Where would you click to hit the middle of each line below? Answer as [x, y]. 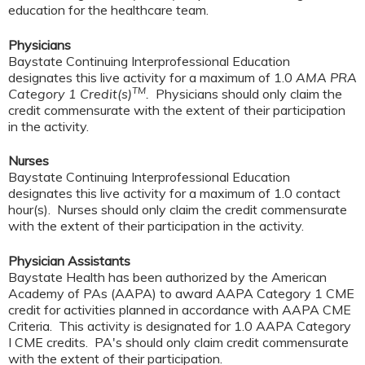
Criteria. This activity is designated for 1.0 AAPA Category [180, 325]
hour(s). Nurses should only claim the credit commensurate [178, 210]
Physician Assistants [69, 260]
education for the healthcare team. [110, 10]
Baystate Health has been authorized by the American [167, 277]
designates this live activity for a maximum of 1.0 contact [174, 193]
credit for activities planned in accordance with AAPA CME [180, 309]
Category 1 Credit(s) [70, 93]
